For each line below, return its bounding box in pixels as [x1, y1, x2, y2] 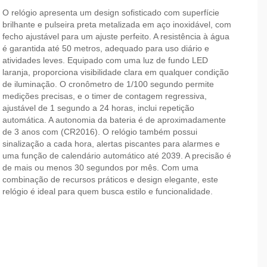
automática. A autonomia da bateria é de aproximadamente [2, 114, 226, 125]
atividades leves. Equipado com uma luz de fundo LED [2, 55, 208, 65]
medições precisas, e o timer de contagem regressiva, [2, 91, 207, 101]
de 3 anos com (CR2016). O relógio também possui [2, 126, 197, 136]
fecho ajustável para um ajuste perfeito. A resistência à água [2, 31, 229, 41]
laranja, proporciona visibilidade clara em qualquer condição [2, 67, 229, 77]
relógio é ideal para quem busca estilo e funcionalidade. [2, 186, 213, 196]
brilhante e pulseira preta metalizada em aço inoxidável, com [2, 19, 231, 29]
